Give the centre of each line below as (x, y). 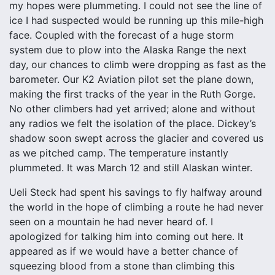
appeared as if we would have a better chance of (124, 251)
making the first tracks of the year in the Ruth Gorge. (132, 94)
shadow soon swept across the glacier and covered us (136, 138)
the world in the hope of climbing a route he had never (136, 207)
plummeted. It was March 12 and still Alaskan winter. (131, 168)
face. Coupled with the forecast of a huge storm (122, 35)
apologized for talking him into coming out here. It (126, 236)
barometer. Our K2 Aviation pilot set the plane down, (131, 79)
